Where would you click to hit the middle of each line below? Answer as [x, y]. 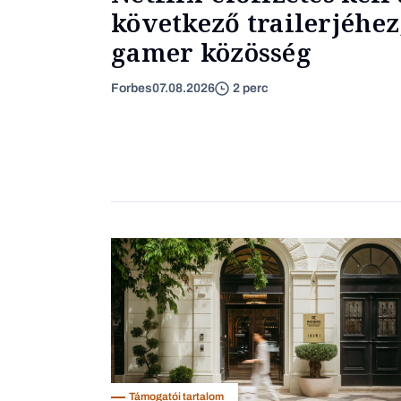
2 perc [251, 89]
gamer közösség [211, 51]
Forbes [132, 88]
